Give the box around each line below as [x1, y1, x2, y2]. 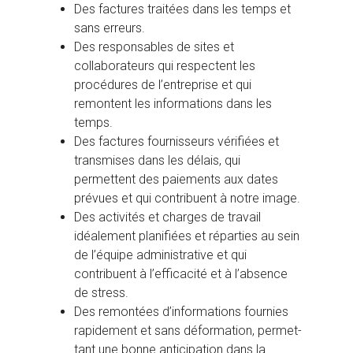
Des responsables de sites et [74, 39, 234, 55]
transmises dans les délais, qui [74, 153, 240, 169]
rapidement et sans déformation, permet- [74, 323, 302, 339]
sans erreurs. [74, 20, 145, 36]
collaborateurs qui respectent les [74, 58, 255, 74]
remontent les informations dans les [74, 96, 272, 112]
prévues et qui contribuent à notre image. [74, 191, 300, 206]
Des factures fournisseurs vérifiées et [74, 134, 279, 150]
